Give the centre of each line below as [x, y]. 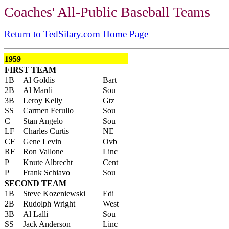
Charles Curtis [46, 131]
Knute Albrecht [48, 162]
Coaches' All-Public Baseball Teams [107, 12]
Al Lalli [36, 214]
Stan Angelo [43, 121]
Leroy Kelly [43, 100]
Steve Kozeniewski [54, 193]
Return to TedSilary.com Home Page [76, 34]
